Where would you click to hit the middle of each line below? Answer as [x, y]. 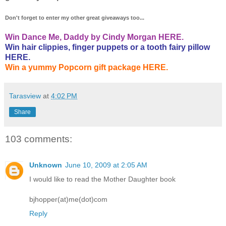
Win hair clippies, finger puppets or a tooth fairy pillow [107, 47]
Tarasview [25, 96]
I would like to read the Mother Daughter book [102, 179]
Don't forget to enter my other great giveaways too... [75, 17]
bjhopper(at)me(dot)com [68, 200]
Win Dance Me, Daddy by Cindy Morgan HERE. [94, 37]
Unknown [46, 165]
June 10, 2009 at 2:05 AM [106, 165]
